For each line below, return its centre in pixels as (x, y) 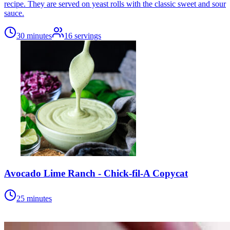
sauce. (14, 13)
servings (88, 36)
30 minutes (34, 36)
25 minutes (34, 198)
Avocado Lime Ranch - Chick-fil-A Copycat (96, 174)
